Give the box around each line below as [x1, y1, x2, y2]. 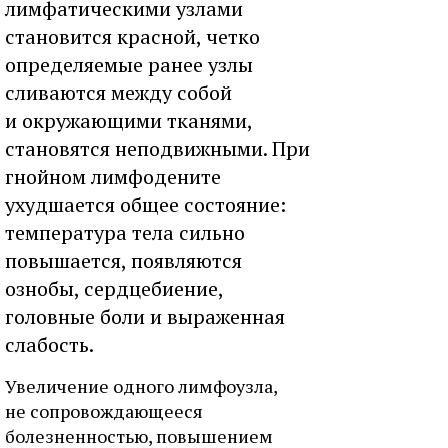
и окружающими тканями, [5, 107, 252, 134]
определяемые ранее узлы [5, 51, 253, 78]
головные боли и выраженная [5, 303, 285, 330]
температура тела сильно [5, 219, 245, 246]
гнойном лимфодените [5, 163, 221, 190]
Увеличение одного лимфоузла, [5, 374, 277, 398]
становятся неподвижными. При [5, 135, 310, 162]
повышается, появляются [5, 247, 242, 274]
